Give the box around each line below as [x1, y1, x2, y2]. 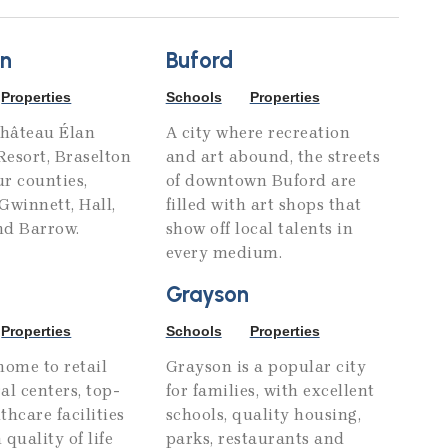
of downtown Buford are [165, 171, 357, 191]
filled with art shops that [165, 195, 362, 215]
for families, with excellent [165, 381, 375, 401]
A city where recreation [165, 123, 351, 143]
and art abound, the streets [165, 147, 381, 167]
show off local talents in [165, 219, 354, 239]
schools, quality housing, [165, 405, 362, 425]
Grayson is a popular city [165, 357, 367, 377]
